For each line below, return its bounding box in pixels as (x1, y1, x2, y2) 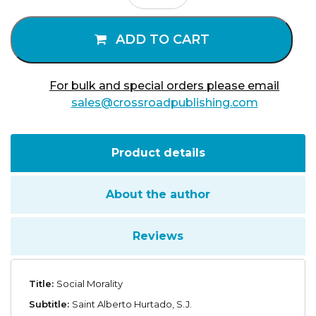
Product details (111, 146, 205, 160)
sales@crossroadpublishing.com (71, 96, 258, 110)
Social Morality (56, 278, 123, 290)
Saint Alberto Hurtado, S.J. (72, 298, 192, 310)
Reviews (133, 229, 183, 243)
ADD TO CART (115, 32, 209, 48)
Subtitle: (29, 298, 72, 310)
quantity (126, 7, 174, 21)
